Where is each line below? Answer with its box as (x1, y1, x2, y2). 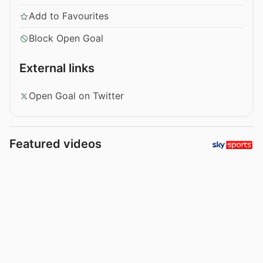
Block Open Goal (29, 32, 103, 45)
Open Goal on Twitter (29, 90, 124, 102)
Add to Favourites (29, 10, 109, 22)
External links (19, 61, 95, 76)
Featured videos (9, 137, 102, 151)
